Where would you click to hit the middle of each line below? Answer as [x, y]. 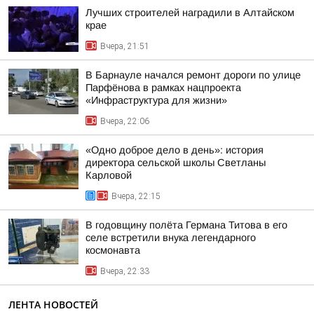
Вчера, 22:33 [125, 271]
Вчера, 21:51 [125, 46]
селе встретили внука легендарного [171, 238]
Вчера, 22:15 [136, 196]
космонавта [113, 250]
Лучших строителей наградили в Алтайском [190, 13]
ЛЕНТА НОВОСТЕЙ [53, 305]
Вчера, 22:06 [125, 121]
